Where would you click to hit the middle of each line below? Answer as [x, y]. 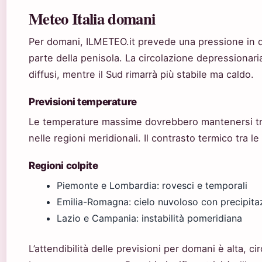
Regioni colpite [63, 166]
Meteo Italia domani [92, 19]
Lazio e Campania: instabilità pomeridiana [149, 218]
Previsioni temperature [83, 102]
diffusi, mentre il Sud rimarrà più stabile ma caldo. [141, 75]
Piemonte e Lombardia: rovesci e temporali [152, 186]
